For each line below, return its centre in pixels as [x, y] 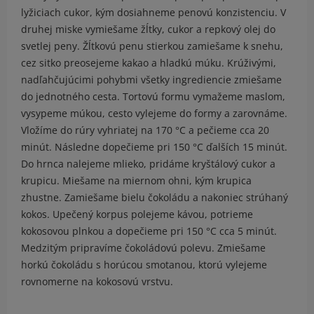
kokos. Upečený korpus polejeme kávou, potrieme [137, 214]
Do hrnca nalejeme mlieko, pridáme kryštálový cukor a [148, 164]
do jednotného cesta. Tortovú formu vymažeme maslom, [153, 97]
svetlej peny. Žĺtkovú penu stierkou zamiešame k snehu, [152, 46]
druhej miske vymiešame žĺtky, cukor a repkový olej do [148, 29]
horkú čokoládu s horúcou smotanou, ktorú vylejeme [144, 265]
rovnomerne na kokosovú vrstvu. [97, 282]
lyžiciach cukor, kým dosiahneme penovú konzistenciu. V [153, 13]
